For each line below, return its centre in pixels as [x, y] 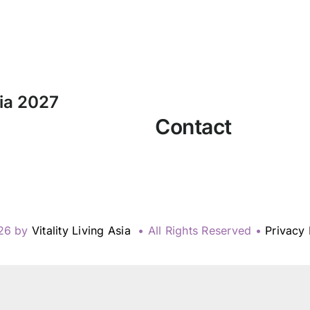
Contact [193, 127]
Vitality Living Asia [83, 231]
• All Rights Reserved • [200, 231]
